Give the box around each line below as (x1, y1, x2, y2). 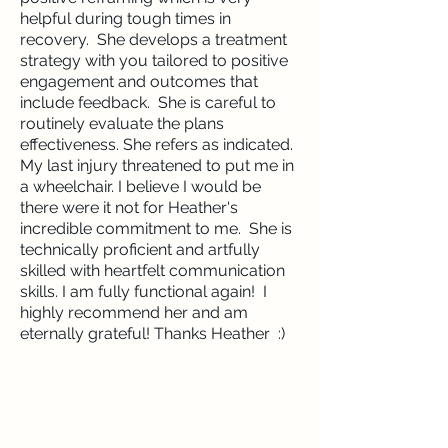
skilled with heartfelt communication (20, 261, 285, 280)
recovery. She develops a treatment (20, 30, 287, 49)
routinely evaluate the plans (20, 114, 224, 133)
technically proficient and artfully (20, 240, 260, 259)
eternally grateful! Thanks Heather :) (20, 324, 293, 343)
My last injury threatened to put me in (20, 156, 294, 175)
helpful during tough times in (20, 9, 231, 28)
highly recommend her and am (20, 303, 248, 322)
